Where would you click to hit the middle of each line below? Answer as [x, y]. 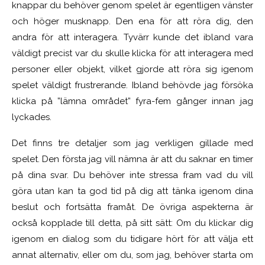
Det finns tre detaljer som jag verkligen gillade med [132, 143]
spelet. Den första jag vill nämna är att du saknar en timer [132, 159]
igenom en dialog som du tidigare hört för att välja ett [132, 239]
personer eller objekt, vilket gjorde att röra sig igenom [132, 70]
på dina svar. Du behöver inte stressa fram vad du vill [132, 175]
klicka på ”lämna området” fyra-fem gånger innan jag [132, 101]
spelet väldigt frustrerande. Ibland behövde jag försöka [132, 85]
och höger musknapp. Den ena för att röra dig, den [132, 22]
